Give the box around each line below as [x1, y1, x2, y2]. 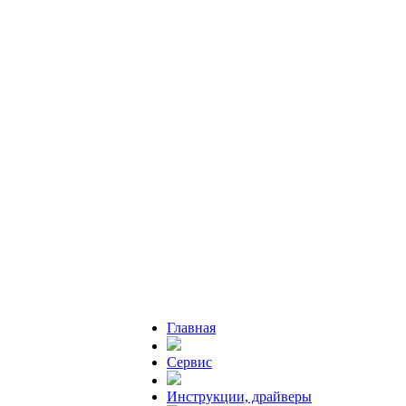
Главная [167, 320, 216, 335]
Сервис [167, 354, 212, 370]
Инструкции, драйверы [167, 389, 312, 404]
